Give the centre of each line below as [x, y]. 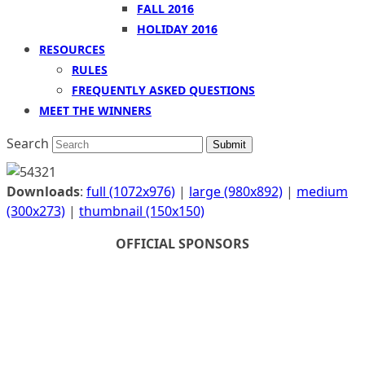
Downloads [43, 191]
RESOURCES [72, 49]
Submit [229, 145]
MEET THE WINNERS [95, 110]
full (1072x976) [131, 191]
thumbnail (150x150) [142, 211]
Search [28, 143]
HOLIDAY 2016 [177, 29]
